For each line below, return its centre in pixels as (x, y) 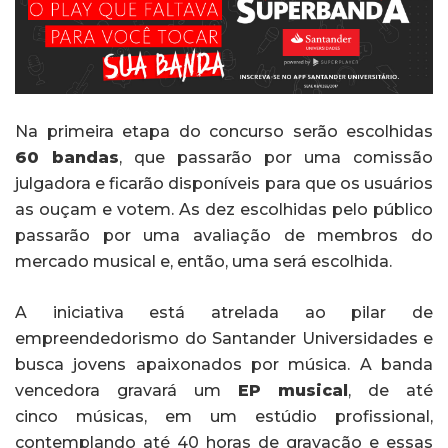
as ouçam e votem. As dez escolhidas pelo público (224, 209)
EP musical (293, 390)
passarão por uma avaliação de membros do (224, 235)
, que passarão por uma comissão (276, 157)
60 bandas (67, 157)
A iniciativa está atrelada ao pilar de (224, 312)
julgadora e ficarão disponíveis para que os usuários (224, 183)
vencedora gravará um (126, 390)
